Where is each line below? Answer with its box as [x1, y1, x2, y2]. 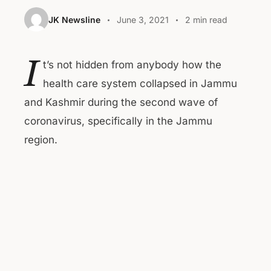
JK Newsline [48, 14, 100, 25]
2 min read [185, 14, 227, 25]
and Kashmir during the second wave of [24, 96, 218, 108]
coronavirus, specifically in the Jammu [24, 115, 212, 127]
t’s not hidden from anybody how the [43, 59, 221, 71]
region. [24, 134, 57, 146]
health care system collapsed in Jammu [43, 77, 237, 90]
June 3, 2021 [117, 14, 169, 25]
